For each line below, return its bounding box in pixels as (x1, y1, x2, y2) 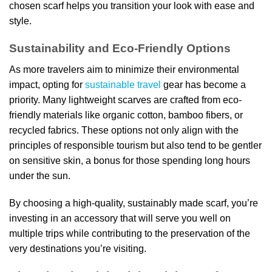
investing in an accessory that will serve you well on (9, 213, 231, 224)
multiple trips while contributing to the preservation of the (9, 228, 250, 239)
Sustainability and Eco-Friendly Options (9, 41, 231, 55)
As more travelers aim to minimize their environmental (9, 64, 239, 75)
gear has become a (161, 79, 246, 90)
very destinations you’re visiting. (9, 243, 146, 254)
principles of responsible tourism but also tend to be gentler (9, 140, 262, 151)
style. (9, 16, 32, 27)
